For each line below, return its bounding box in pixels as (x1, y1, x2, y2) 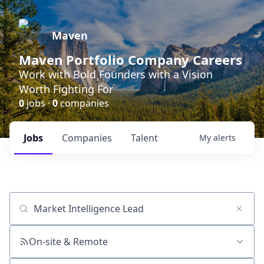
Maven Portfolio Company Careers (19, 51, 242, 68)
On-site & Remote (29, 235, 108, 248)
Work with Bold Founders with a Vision (19, 67, 213, 81)
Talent (131, 131, 158, 144)
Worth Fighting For (19, 82, 113, 96)
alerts (213, 132, 236, 143)
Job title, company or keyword (9, 207, 142, 221)
